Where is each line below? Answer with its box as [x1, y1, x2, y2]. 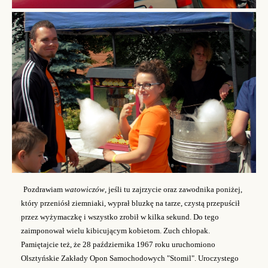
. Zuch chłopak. [160, 226, 210, 235]
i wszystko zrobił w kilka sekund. [82, 212, 193, 221]
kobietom [127, 226, 160, 235]
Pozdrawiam [23, 184, 65, 194]
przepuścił [205, 198, 240, 208]
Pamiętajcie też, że [21, 239, 83, 249]
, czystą [181, 198, 205, 208]
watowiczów [65, 184, 105, 194]
